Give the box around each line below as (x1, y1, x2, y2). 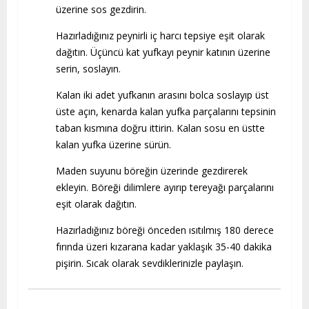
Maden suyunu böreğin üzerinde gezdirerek (56, 164, 248, 177)
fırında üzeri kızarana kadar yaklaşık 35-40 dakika (56, 240, 272, 253)
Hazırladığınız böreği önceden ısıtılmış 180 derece (56, 223, 274, 237)
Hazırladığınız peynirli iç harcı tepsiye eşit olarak (56, 29, 265, 42)
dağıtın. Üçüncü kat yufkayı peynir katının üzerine (56, 46, 270, 59)
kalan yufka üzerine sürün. (56, 138, 171, 151)
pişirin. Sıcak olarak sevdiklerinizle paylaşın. (56, 257, 243, 270)
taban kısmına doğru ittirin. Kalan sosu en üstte (56, 121, 265, 134)
